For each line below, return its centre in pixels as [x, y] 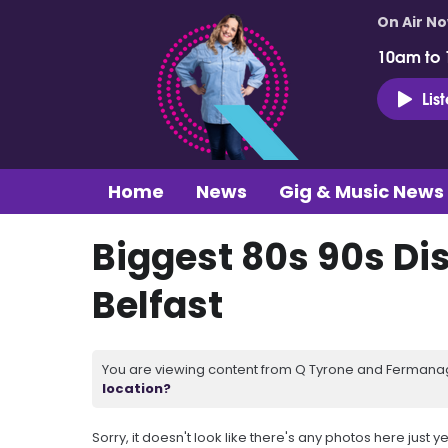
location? [136, 388]
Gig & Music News [361, 191]
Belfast [157, 305]
